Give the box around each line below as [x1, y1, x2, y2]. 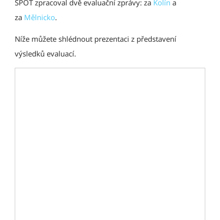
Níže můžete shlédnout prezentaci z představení [15, 33, 176, 44]
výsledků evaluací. [15, 48, 76, 58]
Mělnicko [24, 12, 55, 22]
